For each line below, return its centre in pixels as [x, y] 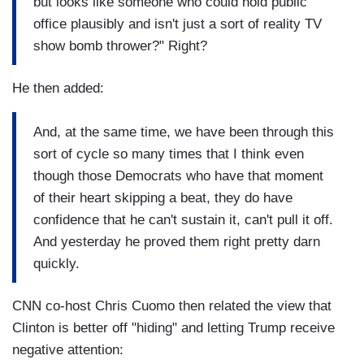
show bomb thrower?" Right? [120, 45]
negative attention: [68, 350]
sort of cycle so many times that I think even [169, 154]
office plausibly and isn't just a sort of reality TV [178, 24]
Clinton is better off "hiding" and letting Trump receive [173, 328]
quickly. [56, 263]
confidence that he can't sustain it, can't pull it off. [183, 219]
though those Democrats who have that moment [178, 175]
